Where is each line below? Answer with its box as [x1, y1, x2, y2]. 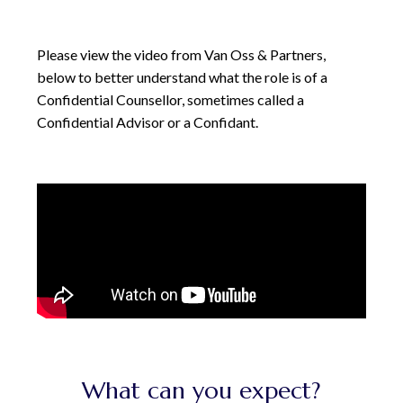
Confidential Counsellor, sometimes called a [37, 91, 305, 109]
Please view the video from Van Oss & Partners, [37, 46, 327, 64]
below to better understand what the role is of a [37, 68, 331, 86]
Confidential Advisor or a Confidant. [37, 113, 259, 131]
